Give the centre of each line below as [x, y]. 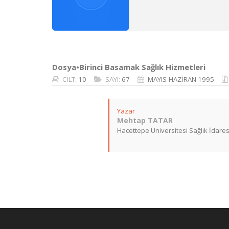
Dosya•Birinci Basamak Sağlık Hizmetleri [129, 67]
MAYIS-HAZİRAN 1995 [181, 79]
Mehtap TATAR [145, 120]
